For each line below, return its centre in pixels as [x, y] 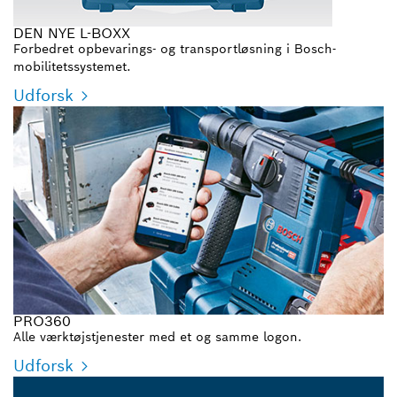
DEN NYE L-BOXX [72, 33]
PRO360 [42, 321]
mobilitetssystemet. [72, 66]
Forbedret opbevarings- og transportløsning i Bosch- [175, 48]
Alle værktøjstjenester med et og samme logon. [157, 336]
